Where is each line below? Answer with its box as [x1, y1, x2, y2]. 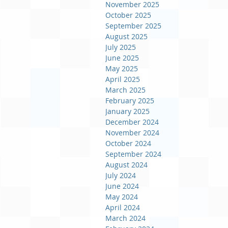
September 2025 [105, 21, 161, 31]
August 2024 [105, 160, 148, 169]
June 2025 [105, 53, 139, 63]
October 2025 [105, 10, 151, 20]
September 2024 [105, 149, 161, 159]
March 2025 [105, 85, 146, 95]
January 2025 [105, 106, 150, 116]
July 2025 [105, 42, 136, 52]
